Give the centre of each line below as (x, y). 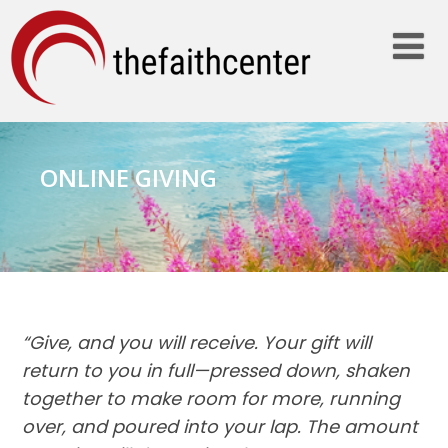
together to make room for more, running (210, 398)
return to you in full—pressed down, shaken (215, 370)
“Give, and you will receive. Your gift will (196, 342)
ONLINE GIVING (129, 177)
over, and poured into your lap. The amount (219, 426)
